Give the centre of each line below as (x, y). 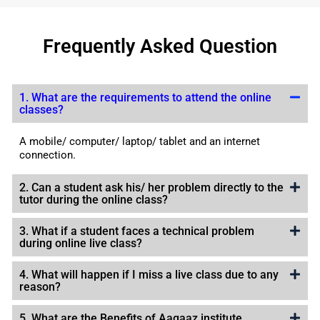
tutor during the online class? (94, 200)
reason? (40, 287)
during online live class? (81, 244)
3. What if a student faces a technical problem (137, 231)
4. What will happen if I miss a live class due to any (149, 275)
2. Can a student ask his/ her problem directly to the (151, 188)
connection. (47, 155)
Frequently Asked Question (160, 47)
